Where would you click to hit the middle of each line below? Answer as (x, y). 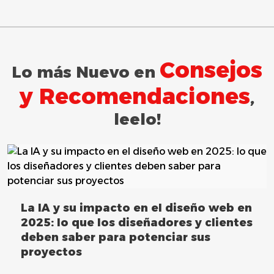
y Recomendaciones (135, 96)
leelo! (137, 119)
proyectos (51, 252)
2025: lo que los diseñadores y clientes (137, 222)
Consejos (211, 69)
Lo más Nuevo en (86, 72)
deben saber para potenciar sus (116, 237)
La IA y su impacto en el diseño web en (136, 208)
